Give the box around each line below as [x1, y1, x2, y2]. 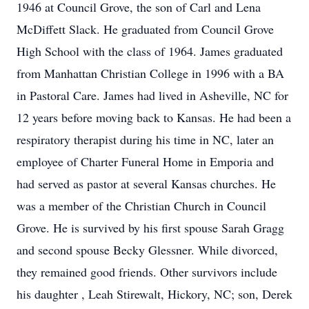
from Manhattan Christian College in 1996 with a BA [17, 65, 284, 81]
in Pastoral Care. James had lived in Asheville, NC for [17, 87, 288, 103]
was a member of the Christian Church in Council [17, 197, 266, 214]
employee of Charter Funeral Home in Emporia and [17, 153, 274, 170]
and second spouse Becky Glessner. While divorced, [17, 241, 278, 258]
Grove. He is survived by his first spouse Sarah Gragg [17, 219, 284, 236]
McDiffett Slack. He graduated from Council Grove [17, 21, 274, 37]
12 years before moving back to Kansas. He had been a [17, 109, 291, 126]
